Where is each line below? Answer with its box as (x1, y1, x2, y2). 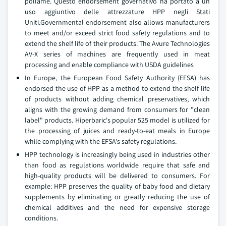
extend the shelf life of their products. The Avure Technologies (25, 39, 210, 48)
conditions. (25, 213, 58, 222)
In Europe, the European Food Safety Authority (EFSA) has (25, 73, 210, 82)
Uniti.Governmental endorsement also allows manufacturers (25, 18, 210, 27)
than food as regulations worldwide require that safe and (25, 160, 210, 169)
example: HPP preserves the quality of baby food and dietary (25, 182, 210, 191)
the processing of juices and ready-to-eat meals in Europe (25, 126, 210, 135)
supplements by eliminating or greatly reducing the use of (25, 192, 210, 201)
